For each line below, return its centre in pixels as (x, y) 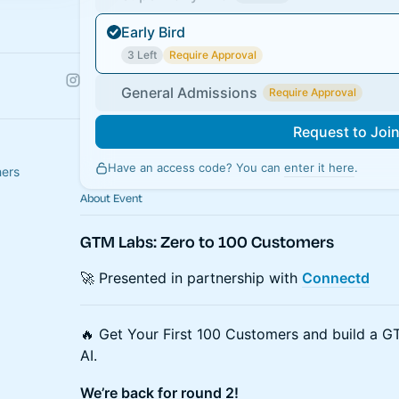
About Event (111, 197)
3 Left (142, 54)
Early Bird (153, 32)
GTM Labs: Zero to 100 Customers (207, 241)
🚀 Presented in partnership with (191, 277)
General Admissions (189, 92)
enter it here (319, 167)
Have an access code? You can (196, 167)
